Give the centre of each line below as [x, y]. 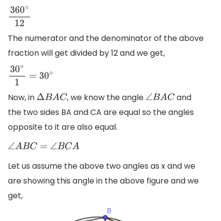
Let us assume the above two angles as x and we [102, 166]
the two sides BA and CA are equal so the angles [101, 112]
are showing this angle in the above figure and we [103, 181]
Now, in [22, 98]
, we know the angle [106, 98]
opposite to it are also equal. [63, 127]
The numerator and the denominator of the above [106, 38]
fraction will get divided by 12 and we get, [86, 53]
